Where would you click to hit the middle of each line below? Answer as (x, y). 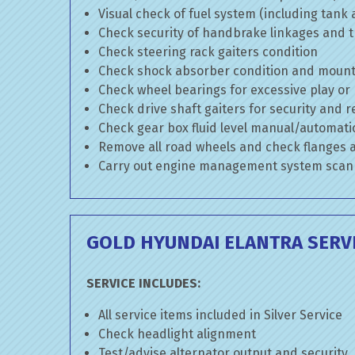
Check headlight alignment (177, 334)
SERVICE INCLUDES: (143, 283)
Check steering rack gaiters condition (208, 52)
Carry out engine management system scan (226, 166)
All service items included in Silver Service (220, 315)
